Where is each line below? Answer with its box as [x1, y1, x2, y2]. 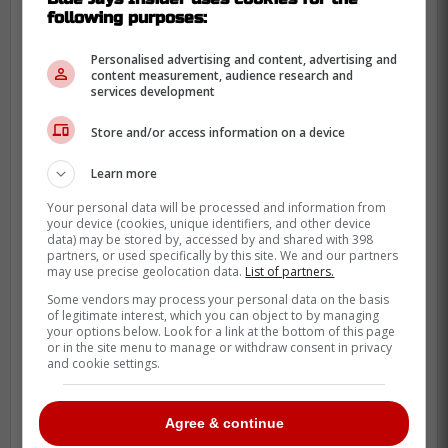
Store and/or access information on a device [91, 123, 346, 141]
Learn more [91, 165, 158, 182]
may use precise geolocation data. [47, 263, 246, 280]
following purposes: [47, 8, 208, 27]
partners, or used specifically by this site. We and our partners [47, 247, 399, 264]
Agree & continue [164, 415, 284, 432]
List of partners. [245, 263, 335, 280]
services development [91, 83, 216, 100]
